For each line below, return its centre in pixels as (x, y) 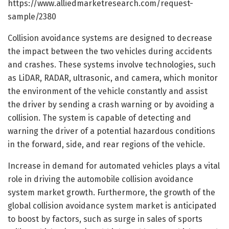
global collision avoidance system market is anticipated (112, 205)
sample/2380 (32, 16)
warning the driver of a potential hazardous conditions (111, 131)
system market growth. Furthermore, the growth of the (111, 192)
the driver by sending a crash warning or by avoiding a (111, 104)
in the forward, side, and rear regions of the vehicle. (106, 144)
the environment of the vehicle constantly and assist (108, 91)
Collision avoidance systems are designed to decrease (110, 38)
